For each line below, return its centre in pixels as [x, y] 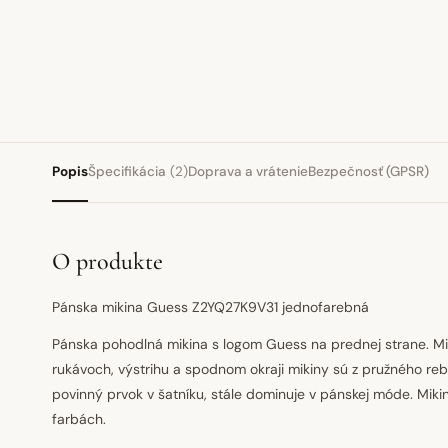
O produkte [107, 261]
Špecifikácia [127, 171]
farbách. [79, 419]
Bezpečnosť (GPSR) [368, 171]
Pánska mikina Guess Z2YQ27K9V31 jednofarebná [210, 307]
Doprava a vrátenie [248, 171]
